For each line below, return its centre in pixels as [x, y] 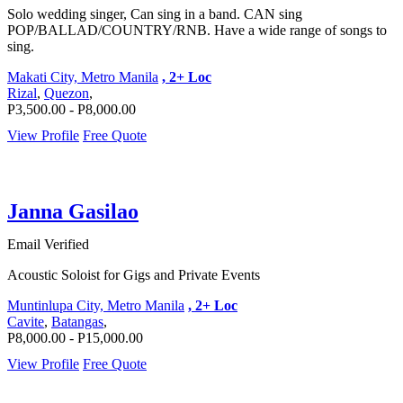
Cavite [26, 322]
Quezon [67, 94]
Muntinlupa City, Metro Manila [96, 306]
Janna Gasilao [73, 212]
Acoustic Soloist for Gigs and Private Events [134, 275]
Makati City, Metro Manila [83, 77]
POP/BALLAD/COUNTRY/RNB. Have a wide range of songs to [197, 31]
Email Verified [48, 245]
